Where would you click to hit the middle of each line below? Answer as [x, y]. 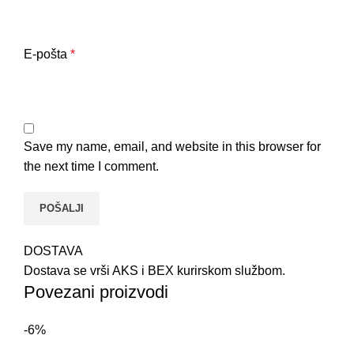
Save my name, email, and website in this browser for [172, 147]
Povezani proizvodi [96, 292]
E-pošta [47, 55]
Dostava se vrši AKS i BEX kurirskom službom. [154, 271]
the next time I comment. [91, 167]
